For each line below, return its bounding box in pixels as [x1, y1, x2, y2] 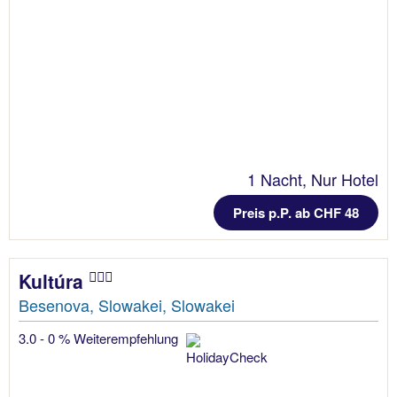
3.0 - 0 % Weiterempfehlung [19, 328, 182, 347]
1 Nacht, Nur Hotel [247, 167, 378, 191]
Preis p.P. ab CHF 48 [233, 202, 359, 222]
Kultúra [19, 267, 89, 294]
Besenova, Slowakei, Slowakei [19, 292, 235, 316]
